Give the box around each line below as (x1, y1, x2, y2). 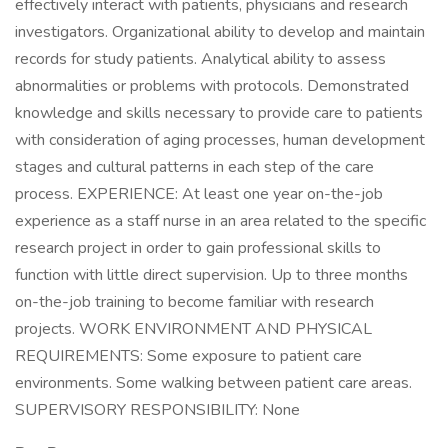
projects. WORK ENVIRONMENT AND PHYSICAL (15, 318, 372, 340)
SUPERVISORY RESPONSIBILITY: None (15, 399, 300, 421)
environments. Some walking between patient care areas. (15, 372, 412, 394)
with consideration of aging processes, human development (15, 129, 425, 151)
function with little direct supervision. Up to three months (15, 264, 408, 286)
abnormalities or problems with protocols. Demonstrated (15, 75, 409, 97)
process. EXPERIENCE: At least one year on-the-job (15, 183, 383, 205)
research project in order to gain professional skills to (15, 237, 381, 259)
